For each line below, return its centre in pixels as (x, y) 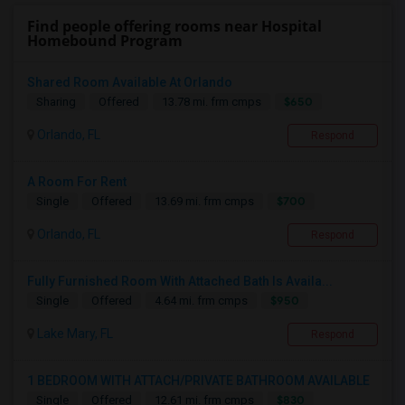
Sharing (56, 102)
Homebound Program (105, 41)
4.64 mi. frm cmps (201, 301)
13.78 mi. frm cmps (212, 102)
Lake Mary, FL (74, 334)
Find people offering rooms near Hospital (174, 27)
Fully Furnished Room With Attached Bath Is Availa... (180, 282)
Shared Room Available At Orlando (130, 83)
